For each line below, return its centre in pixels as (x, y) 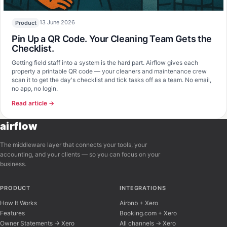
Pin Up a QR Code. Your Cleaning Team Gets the (112, 39)
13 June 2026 (58, 23)
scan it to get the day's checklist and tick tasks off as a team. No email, (111, 80)
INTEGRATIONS (143, 188)
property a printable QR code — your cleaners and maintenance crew (109, 71)
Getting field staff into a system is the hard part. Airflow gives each (105, 62)
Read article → (33, 103)
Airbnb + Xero (139, 203)
